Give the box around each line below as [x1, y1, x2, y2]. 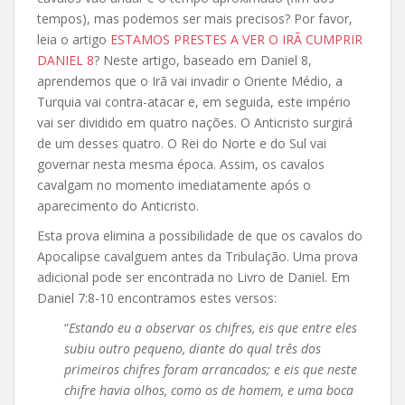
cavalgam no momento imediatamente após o [37, 175, 311, 193]
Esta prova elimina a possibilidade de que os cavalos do [37, 226, 363, 244]
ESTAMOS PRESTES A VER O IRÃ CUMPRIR [110, 30, 363, 48]
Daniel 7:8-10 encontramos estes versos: [37, 288, 277, 306]
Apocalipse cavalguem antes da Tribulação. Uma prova [37, 247, 358, 265]
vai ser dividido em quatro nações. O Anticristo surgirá [37, 113, 353, 131]
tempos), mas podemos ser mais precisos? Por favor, [37, 9, 353, 27]
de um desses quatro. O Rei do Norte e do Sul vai [37, 134, 326, 152]
